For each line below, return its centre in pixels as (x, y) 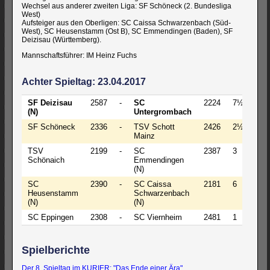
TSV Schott (154, 127)
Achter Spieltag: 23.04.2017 (84, 82)
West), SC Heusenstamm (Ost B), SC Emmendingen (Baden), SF (127, 31)
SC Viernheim (158, 217)
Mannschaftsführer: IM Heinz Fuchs (79, 55)
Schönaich (46, 160)
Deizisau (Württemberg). (61, 40)
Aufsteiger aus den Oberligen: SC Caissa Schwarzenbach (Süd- (126, 23)
